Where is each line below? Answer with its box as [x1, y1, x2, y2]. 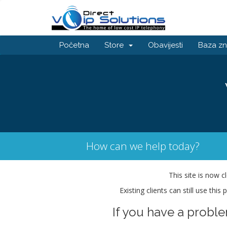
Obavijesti [148, 41, 183, 50]
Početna [59, 41, 89, 50]
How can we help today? [86, 139, 200, 153]
